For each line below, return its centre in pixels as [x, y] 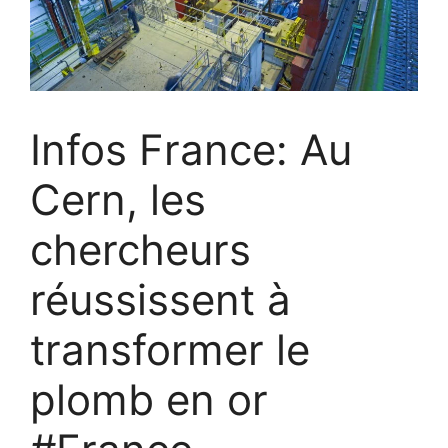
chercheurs [140, 249]
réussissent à [160, 299]
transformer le [170, 349]
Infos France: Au [191, 149]
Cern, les [118, 199]
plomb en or [149, 399]
